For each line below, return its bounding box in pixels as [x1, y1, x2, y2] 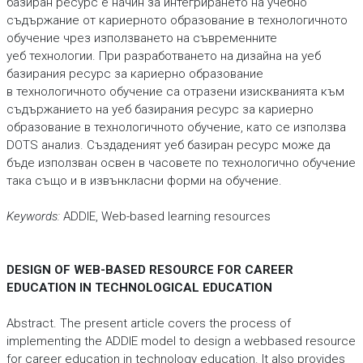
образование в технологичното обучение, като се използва [6, 120, 346, 135]
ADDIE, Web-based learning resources [59, 209, 271, 224]
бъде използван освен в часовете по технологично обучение [6, 156, 356, 170]
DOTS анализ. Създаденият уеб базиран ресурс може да [6, 138, 331, 152]
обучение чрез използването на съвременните [6, 31, 277, 45]
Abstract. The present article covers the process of [6, 316, 291, 331]
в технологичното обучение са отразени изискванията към [6, 84, 344, 99]
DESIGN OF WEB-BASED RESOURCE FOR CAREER [6, 263, 293, 277]
